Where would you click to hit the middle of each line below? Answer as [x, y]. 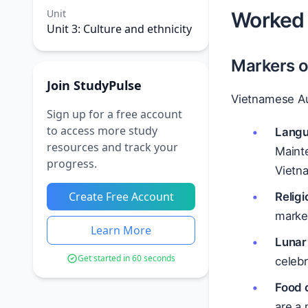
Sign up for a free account [114, 114]
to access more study [102, 131]
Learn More [121, 230]
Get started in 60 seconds [126, 258]
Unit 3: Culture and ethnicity [119, 29]
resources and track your [112, 147]
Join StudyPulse [94, 85]
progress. [72, 164]
